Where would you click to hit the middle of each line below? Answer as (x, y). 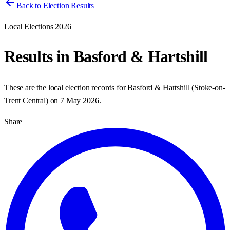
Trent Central (25, 100)
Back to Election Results (55, 5)
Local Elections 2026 (38, 26)
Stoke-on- (210, 87)
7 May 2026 (80, 100)
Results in (39, 57)
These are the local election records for (66, 87)
